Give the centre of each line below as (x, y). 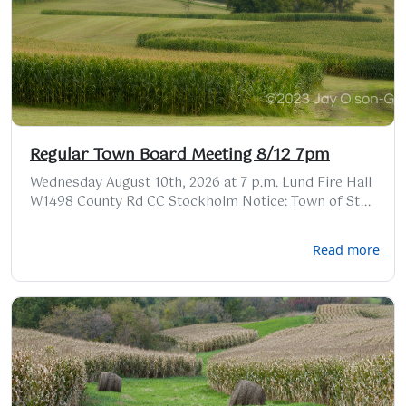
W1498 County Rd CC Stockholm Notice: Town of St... (200, 202)
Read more (346, 249)
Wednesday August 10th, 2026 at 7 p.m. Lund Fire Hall (201, 183)
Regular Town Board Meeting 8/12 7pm (180, 155)
